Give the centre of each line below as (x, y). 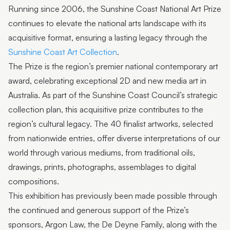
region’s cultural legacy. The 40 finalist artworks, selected (111, 123)
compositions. (34, 181)
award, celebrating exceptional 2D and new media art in (107, 80)
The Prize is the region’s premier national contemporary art (113, 66)
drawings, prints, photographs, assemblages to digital (102, 167)
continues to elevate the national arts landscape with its (107, 23)
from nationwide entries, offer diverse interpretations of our (114, 138)
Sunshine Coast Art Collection (63, 52)
